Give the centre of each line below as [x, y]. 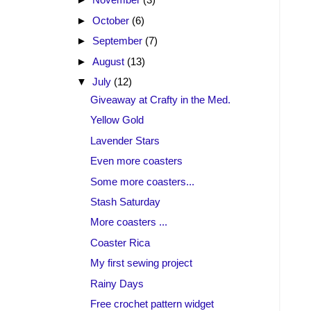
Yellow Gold [117, 120]
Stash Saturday [126, 202]
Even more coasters [137, 161]
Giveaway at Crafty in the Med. [161, 99]
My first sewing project [142, 263]
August [110, 61]
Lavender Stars [125, 140]
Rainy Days [117, 283]
